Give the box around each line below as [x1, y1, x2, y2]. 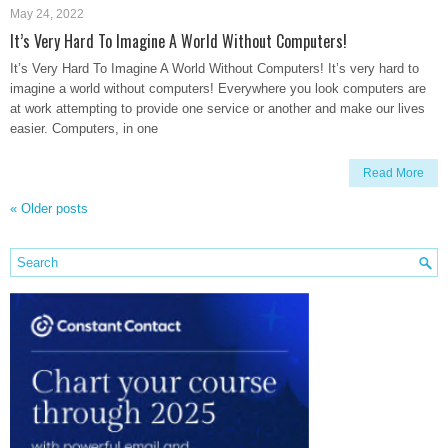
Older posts [17, 201, 88, 216]
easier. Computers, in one [10, 121, 158, 136]
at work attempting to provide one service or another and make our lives [10, 101, 425, 116]
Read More [363, 166, 424, 180]
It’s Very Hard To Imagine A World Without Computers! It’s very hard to [10, 61, 419, 76]
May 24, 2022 [10, 7, 84, 21]
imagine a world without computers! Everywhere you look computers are [10, 81, 426, 96]
